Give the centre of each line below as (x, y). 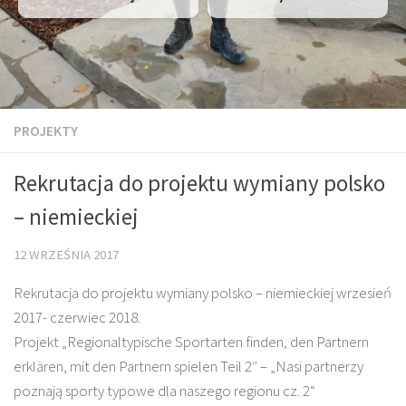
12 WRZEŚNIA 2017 (66, 255)
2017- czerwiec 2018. (77, 317)
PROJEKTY (46, 130)
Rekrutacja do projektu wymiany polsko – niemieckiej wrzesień (203, 292)
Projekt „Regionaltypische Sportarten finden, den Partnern (191, 341)
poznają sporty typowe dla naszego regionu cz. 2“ (164, 390)
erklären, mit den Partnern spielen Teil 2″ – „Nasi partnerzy (188, 366)
